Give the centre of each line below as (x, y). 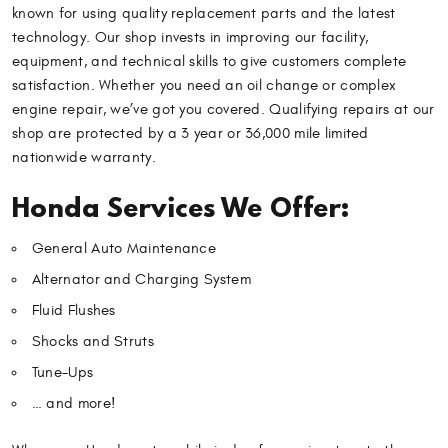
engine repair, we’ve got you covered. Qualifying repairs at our (223, 109)
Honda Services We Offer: (181, 206)
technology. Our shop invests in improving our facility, (190, 37)
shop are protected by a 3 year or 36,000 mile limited (190, 133)
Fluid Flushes (73, 311)
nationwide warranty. (84, 157)
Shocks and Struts (92, 342)
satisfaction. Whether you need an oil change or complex (204, 85)
